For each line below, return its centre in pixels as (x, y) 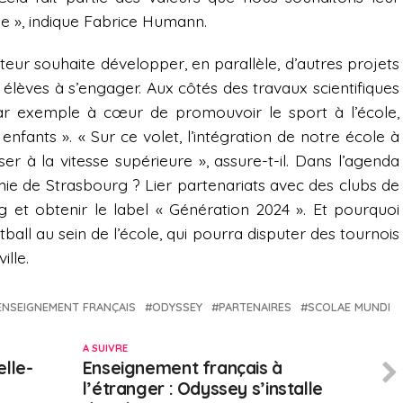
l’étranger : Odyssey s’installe (202, 389)
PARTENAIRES (255, 307)
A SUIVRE (105, 349)
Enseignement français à (182, 368)
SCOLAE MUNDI (349, 307)
